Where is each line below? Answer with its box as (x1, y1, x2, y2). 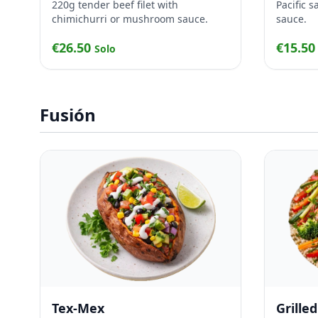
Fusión (40, 103, 96, 126)
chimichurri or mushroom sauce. (52, 12, 208, 26)
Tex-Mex (52, 300, 104, 317)
